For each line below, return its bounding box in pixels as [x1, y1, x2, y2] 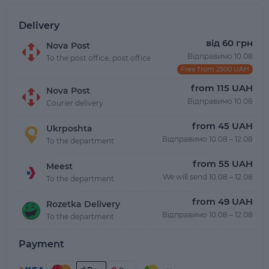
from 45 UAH [192, 120, 253, 131]
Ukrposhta [46, 122, 92, 134]
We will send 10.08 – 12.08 [163, 172, 253, 181]
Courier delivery [46, 98, 103, 107]
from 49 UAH [192, 196, 253, 207]
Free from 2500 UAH [181, 65, 249, 73]
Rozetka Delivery [46, 198, 120, 210]
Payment [19, 238, 64, 250]
